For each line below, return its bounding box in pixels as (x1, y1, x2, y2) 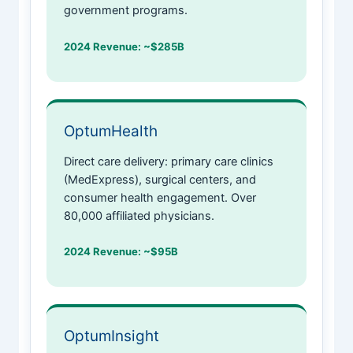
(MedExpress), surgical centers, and (64, 172, 257, 187)
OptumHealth (64, 121, 158, 140)
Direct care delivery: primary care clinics (64, 154, 274, 169)
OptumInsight (64, 326, 160, 345)
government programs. (64, 3, 188, 18)
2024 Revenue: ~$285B (64, 39, 185, 53)
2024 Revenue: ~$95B (64, 244, 179, 258)
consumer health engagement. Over (64, 190, 257, 205)
